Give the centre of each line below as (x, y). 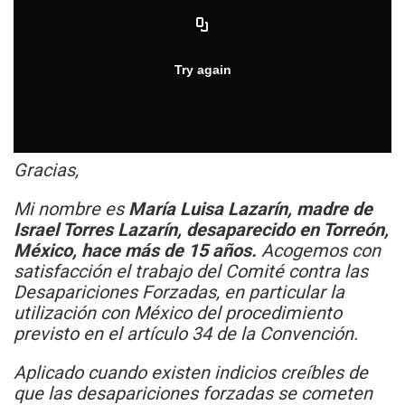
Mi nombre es (71, 209)
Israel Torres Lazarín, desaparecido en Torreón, (201, 230)
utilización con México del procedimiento (178, 313)
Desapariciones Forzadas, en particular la (179, 292)
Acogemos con (321, 251)
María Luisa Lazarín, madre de (250, 209)
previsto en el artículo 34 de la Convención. (186, 334)
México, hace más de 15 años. (137, 251)
